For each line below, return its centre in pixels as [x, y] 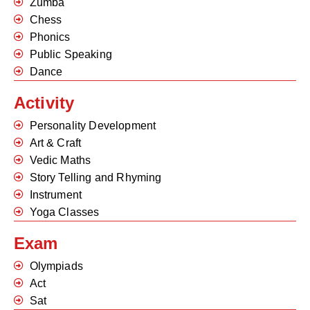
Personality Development [93, 125]
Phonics [50, 37]
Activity [44, 102]
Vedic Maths [60, 160]
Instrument [56, 194]
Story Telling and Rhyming [95, 177]
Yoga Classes [64, 212]
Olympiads [56, 266]
